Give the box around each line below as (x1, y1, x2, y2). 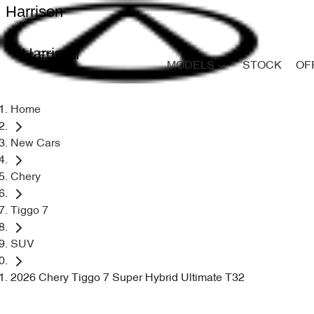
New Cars (11, 138, 60, 149)
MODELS (167, 60, 214, 71)
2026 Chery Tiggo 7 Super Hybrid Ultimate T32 (11, 273, 245, 284)
